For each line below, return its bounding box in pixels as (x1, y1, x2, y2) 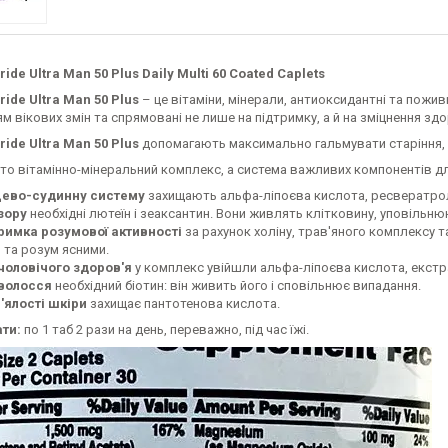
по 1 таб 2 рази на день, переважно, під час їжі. (21, 322, 309, 337)
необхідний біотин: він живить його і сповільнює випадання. (52, 278, 421, 293)
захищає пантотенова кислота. (87, 296, 280, 311)
